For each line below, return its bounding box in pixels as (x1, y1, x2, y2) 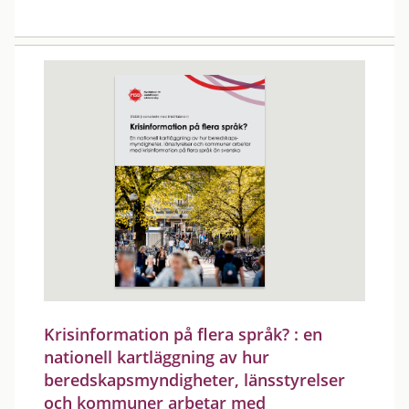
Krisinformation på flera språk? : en (44, 323, 322, 345)
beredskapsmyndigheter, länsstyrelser (44, 369, 345, 391)
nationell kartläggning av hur (44, 346, 269, 368)
